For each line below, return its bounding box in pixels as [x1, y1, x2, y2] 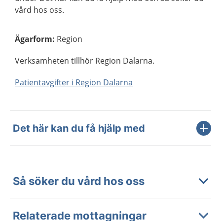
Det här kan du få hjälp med [13, 122, 145, 134]
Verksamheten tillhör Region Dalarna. [15, 55, 154, 66]
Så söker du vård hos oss [13, 174, 145, 187]
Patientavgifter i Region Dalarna [15, 77, 133, 88]
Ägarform [15, 34, 52, 44]
